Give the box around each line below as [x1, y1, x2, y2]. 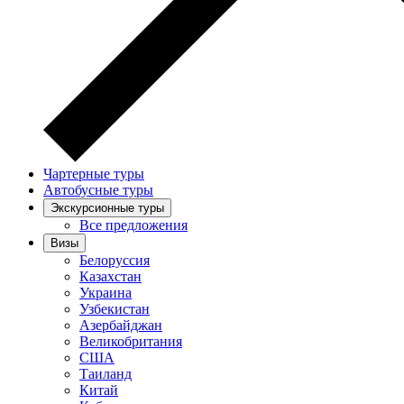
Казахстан [79, 269, 142, 284]
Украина [79, 285, 132, 300]
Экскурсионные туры [50, 201, 164, 215]
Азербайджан [79, 317, 162, 333]
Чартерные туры [43, 166, 144, 181]
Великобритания [79, 334, 182, 349]
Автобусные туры [43, 182, 153, 197]
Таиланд [79, 366, 132, 381]
